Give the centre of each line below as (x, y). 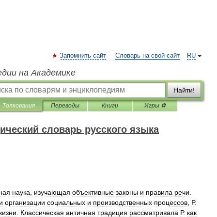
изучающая (52, 192)
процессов (171, 202)
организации (25, 202)
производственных (123, 202)
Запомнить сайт (83, 56)
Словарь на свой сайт (147, 56)
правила (159, 192)
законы (127, 192)
